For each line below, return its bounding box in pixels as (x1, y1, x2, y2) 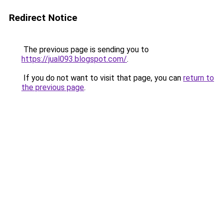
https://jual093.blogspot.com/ (21, 54, 127, 64)
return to (183, 73, 214, 83)
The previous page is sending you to (21, 45, 149, 54)
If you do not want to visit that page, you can (21, 73, 183, 83)
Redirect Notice (9, 12, 77, 23)
